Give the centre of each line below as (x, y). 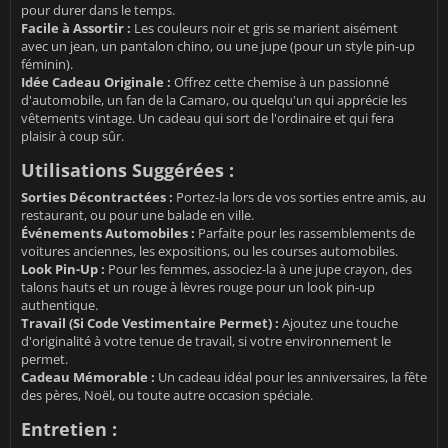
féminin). (47, 64)
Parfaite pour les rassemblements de (305, 233)
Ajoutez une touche (338, 323)
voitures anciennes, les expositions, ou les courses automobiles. (209, 251)
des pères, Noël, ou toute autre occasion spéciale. (167, 395)
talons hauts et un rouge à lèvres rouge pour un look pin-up (198, 287)
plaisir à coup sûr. (72, 136)
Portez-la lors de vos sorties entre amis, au (299, 197)
